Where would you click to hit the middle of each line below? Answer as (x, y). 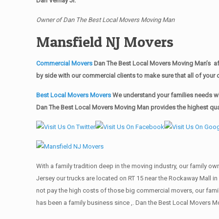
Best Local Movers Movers (75, 95)
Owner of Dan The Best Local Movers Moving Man (106, 20)
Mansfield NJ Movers (105, 42)
